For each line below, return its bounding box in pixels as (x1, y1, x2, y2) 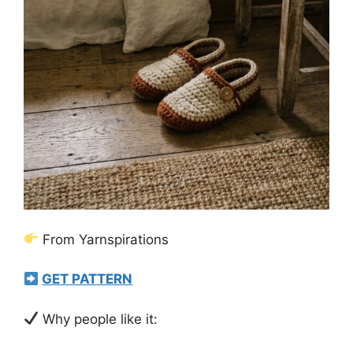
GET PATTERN (42, 271, 133, 287)
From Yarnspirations (39, 231, 169, 247)
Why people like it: (39, 310, 158, 327)
